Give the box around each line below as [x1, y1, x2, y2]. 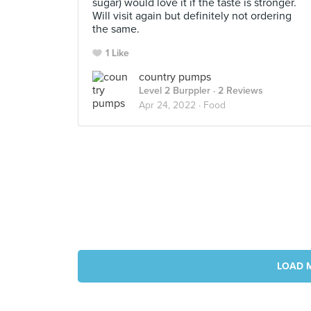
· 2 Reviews [210, 85, 263, 96]
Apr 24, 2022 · [139, 99, 203, 111]
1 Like [106, 47, 129, 59]
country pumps [139, 70, 211, 84]
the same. [92, 22, 140, 36]
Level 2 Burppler [139, 85, 210, 96]
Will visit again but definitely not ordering [92, 9, 292, 23]
